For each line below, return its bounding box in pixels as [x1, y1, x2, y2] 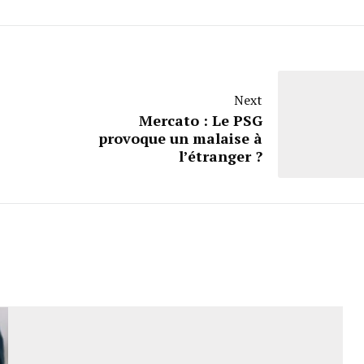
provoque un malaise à [98, 128, 262, 149]
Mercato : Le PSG [139, 110, 262, 131]
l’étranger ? [179, 146, 262, 167]
